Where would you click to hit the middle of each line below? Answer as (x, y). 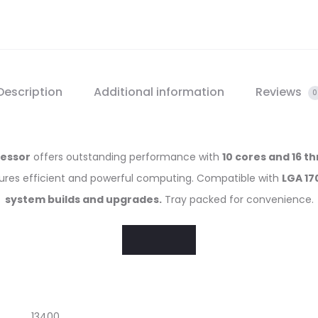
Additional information (159, 92)
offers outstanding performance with (126, 157)
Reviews (280, 92)
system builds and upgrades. (83, 199)
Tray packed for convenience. (237, 199)
